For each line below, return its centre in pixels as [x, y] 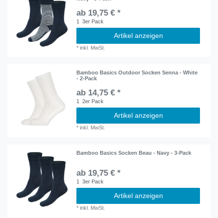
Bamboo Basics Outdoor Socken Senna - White [137, 73]
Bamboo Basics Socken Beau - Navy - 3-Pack [134, 153]
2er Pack [92, 101]
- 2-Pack [87, 79]
